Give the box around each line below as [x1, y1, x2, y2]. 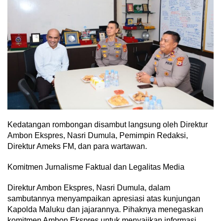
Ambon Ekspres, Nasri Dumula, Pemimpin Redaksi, [7, 131, 188, 140]
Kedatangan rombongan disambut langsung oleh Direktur [7, 120, 208, 129]
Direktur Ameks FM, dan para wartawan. [7, 142, 147, 150]
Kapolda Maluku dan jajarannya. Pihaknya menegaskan [7, 205, 203, 214]
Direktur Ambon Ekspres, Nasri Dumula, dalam [7, 183, 170, 192]
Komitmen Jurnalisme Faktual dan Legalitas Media [7, 162, 184, 171]
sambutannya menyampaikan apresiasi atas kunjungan [7, 194, 200, 203]
